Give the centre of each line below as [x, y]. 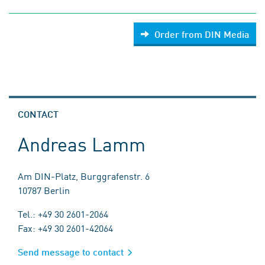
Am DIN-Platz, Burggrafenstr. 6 [84, 176]
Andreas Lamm [82, 143]
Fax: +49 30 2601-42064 [65, 228]
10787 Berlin [44, 190]
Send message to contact [71, 252]
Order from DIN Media [202, 34]
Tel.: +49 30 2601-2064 [63, 214]
